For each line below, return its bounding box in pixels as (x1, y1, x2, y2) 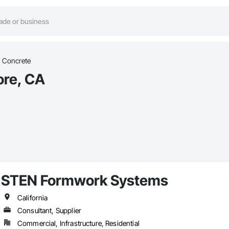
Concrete (2, 56, 31, 65)
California (17, 193, 48, 202)
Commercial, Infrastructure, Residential (17, 219, 140, 228)
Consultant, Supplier (17, 206, 81, 215)
